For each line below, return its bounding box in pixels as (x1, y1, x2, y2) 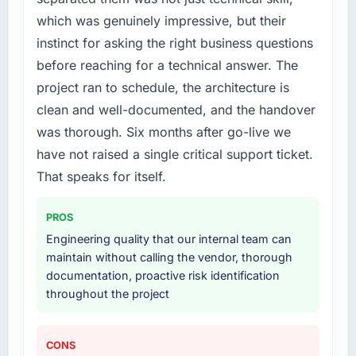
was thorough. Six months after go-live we (36, 124, 291, 141)
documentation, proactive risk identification (45, 269, 280, 283)
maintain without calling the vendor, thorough (45, 250, 292, 265)
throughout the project (45, 287, 169, 301)
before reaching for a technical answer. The (36, 57, 298, 74)
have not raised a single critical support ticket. (36, 146, 313, 163)
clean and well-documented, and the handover (36, 102, 315, 118)
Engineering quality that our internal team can (45, 232, 292, 246)
